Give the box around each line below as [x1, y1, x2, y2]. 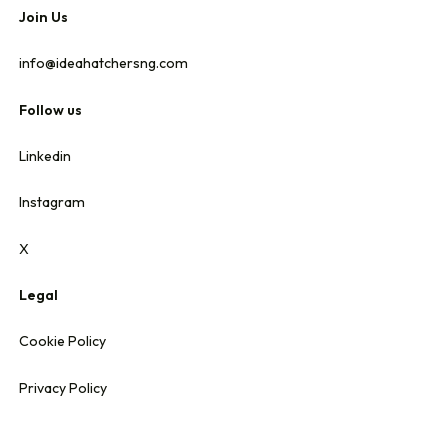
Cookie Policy [18, 332, 106, 351]
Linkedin [18, 147, 71, 165]
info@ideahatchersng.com [18, 54, 188, 73]
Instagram [18, 193, 85, 212]
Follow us [18, 100, 82, 119]
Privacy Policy [18, 378, 107, 397]
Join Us [18, 8, 68, 27]
